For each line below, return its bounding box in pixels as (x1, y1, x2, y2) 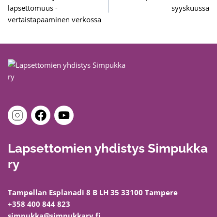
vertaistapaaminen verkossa (8, 15, 101, 25)
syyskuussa (171, 3, 209, 13)
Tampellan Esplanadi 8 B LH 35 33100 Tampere (8, 187, 178, 197)
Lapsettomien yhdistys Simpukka (8, 140, 208, 155)
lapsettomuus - (8, 3, 58, 13)
